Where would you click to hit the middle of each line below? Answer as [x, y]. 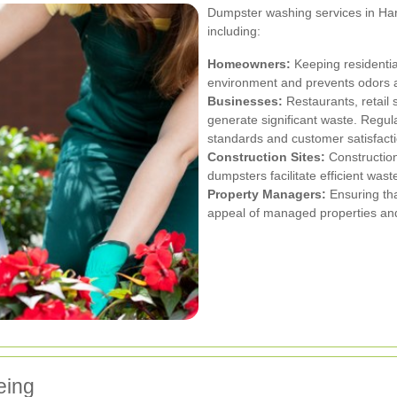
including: [234, 31]
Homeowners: [249, 63]
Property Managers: [267, 194]
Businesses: [245, 101]
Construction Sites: [266, 156]
